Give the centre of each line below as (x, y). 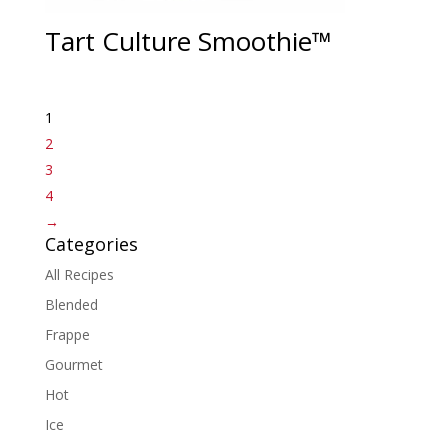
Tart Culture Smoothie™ (188, 40)
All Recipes (79, 274)
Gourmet (73, 364)
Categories (91, 243)
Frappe (67, 334)
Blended (71, 304)
